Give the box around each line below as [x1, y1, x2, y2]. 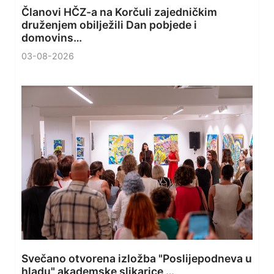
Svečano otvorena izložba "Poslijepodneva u [21, 252, 252, 265]
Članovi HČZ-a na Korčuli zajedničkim [21, 6, 217, 19]
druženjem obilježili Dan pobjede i [21, 18, 197, 32]
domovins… [21, 31, 82, 45]
